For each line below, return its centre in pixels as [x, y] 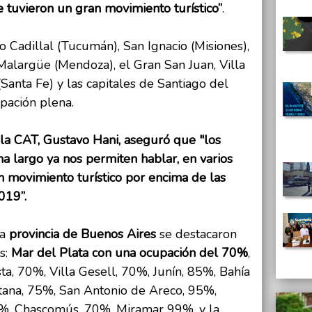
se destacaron [196, 234]
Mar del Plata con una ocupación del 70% [130, 253]
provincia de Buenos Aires [83, 234]
